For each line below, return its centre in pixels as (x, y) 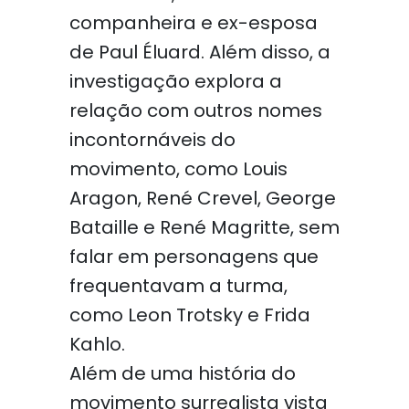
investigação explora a (175, 81)
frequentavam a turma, (178, 286)
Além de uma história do (182, 373)
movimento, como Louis (178, 169)
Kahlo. (97, 344)
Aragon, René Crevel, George (202, 198)
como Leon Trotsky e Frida (189, 315)
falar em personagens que (194, 257)
